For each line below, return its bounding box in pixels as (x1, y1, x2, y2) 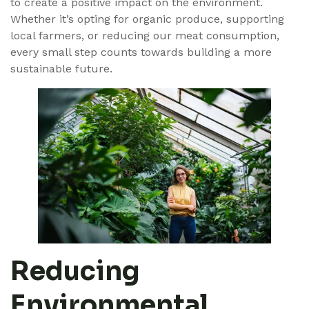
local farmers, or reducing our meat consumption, (10, 29, 279, 43)
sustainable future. (10, 62, 112, 76)
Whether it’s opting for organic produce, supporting (10, 12, 284, 26)
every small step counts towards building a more (10, 46, 272, 59)
